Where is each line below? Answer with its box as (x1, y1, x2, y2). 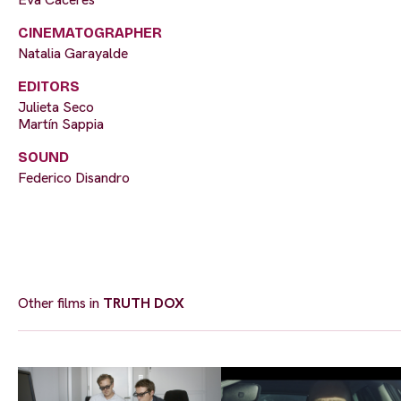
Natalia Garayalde (18, 43, 128, 63)
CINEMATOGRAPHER (18, 23, 162, 41)
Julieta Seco (18, 97, 94, 116)
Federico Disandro (18, 167, 130, 187)
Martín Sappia (18, 114, 104, 133)
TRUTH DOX (103, 293, 184, 312)
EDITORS (18, 77, 80, 95)
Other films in (18, 293, 103, 312)
